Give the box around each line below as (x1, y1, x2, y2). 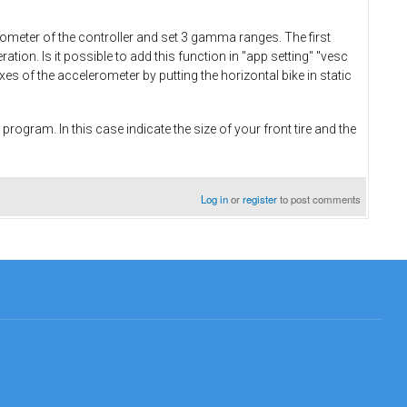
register (243, 191, 278, 206)
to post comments (277, 191, 362, 206)
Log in (201, 191, 229, 206)
